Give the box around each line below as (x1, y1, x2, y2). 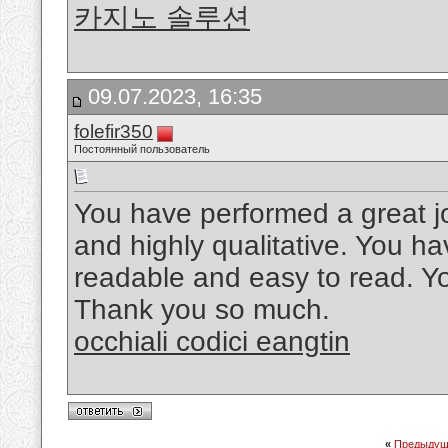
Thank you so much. (74, 294, 330, 326)
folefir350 (74, 121, 153, 142)
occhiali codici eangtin (74, 326, 350, 358)
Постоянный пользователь (74, 143, 210, 155)
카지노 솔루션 (74, 2, 250, 34)
